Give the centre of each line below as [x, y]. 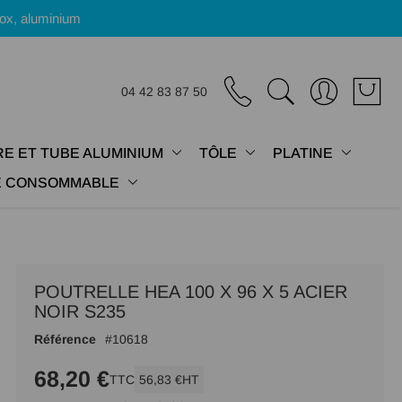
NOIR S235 [80, 311]
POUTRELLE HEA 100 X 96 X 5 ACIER [191, 291]
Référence [65, 339]
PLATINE [302, 153]
